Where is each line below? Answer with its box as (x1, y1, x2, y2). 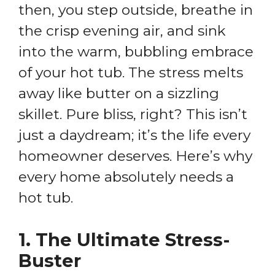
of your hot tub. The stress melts (18, 64, 243, 82)
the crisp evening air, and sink (18, 22, 226, 40)
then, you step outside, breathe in (18, 1, 253, 19)
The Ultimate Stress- (36, 228, 230, 250)
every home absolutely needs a (18, 168, 234, 186)
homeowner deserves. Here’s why (18, 147, 252, 165)
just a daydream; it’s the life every (18, 126, 250, 144)
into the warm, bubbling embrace (18, 43, 254, 61)
